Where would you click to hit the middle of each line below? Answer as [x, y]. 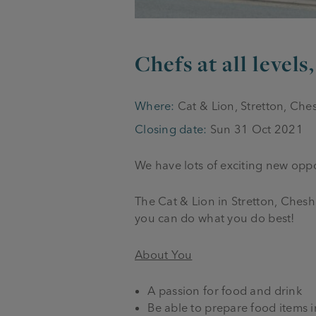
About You [164, 254]
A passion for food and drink [225, 291]
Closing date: [171, 129]
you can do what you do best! [215, 218]
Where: [155, 105]
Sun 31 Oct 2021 [255, 129]
